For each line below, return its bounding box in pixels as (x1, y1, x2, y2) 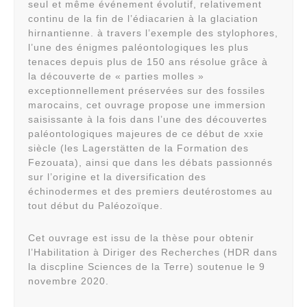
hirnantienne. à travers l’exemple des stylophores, (28, 27, 278, 38)
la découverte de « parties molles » (28, 71, 204, 82)
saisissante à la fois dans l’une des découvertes (28, 114, 267, 125)
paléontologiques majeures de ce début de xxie (28, 128, 264, 139)
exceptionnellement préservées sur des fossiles (28, 85, 265, 96)
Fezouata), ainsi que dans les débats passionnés (28, 157, 273, 168)
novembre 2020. (28, 275, 109, 286)
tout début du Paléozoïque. (28, 200, 163, 211)
